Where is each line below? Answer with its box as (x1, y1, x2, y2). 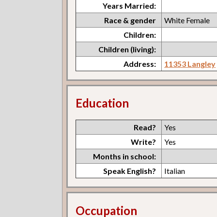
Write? (131, 137, 156, 147)
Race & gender (104, 15, 156, 25)
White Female (164, 15, 210, 25)
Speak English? (103, 166, 156, 176)
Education (76, 96, 129, 110)
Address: (124, 59, 156, 68)
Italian (164, 166, 186, 176)
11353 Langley (164, 59, 216, 68)
